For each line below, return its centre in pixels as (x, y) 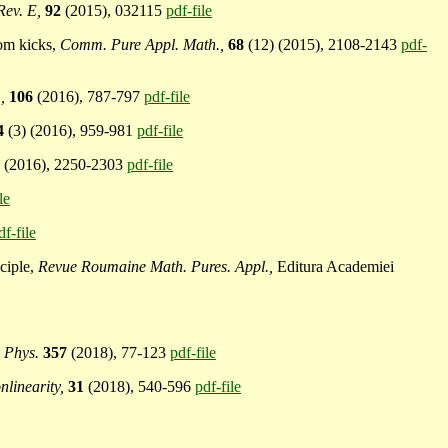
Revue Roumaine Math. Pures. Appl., (155, 267)
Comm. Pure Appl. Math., (144, 45)
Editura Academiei (333, 267)
